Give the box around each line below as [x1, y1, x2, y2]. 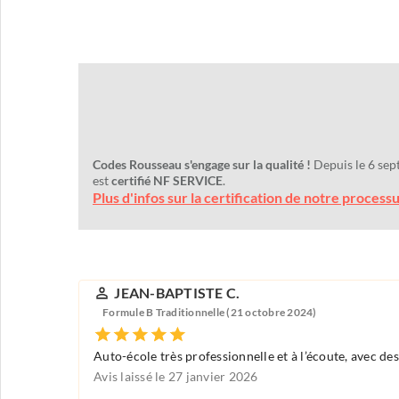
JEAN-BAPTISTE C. [114, 285, 240, 302]
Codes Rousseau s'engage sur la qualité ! [93, 158, 311, 173]
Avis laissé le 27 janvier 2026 [94, 370, 258, 385]
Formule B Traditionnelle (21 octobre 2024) [102, 305, 317, 318]
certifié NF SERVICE [111, 174, 223, 189]
